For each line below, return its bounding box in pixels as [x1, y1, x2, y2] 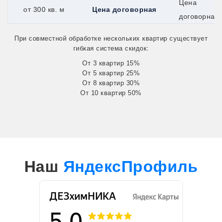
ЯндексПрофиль [63, 157, 198, 175]
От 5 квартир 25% [82, 69, 140, 77]
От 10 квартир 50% [80, 89, 142, 97]
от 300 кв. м [23, 5, 64, 13]
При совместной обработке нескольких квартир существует [14, 34, 208, 42]
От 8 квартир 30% [82, 79, 140, 87]
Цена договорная [92, 5, 157, 13]
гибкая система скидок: [73, 44, 149, 52]
